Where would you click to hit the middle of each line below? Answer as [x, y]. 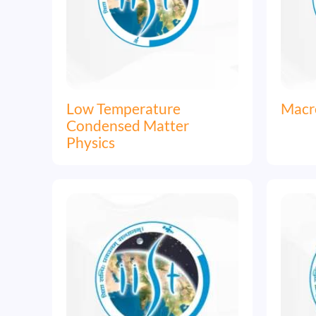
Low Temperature [123, 108]
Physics [91, 142]
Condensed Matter [128, 125]
